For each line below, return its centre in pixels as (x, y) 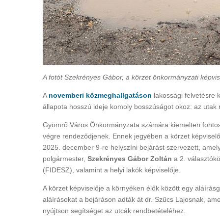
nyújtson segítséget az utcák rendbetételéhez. (114, 210)
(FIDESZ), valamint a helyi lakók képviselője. (112, 170)
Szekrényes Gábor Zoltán (130, 158)
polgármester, (65, 158)
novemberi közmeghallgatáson (100, 95)
